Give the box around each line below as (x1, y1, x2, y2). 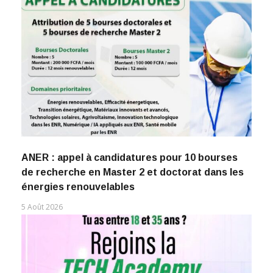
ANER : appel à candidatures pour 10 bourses (21, 152, 238, 163)
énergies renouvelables (21, 182, 135, 193)
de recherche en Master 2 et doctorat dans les (21, 167, 244, 178)
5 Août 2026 (21, 202, 63, 213)
